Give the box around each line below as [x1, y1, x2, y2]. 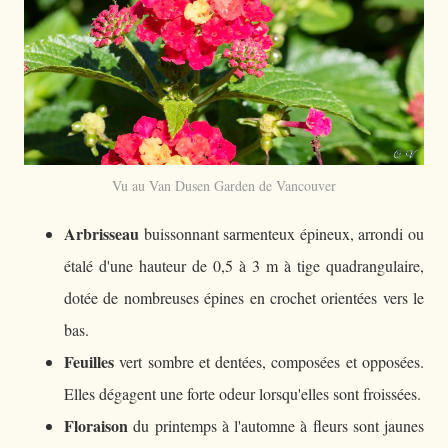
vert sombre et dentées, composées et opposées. [114, 351, 424, 372]
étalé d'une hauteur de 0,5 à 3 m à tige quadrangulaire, [64, 255, 424, 276]
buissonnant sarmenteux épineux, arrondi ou [139, 223, 424, 244]
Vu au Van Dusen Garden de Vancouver [112, 176, 336, 195]
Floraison [64, 414, 128, 437]
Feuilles [64, 350, 114, 373]
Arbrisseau [64, 222, 139, 245]
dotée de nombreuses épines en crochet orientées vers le [64, 287, 424, 308]
